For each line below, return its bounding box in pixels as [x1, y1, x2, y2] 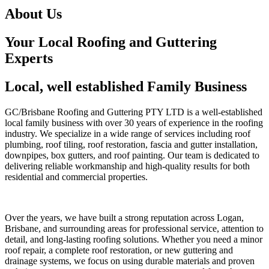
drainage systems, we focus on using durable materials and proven [5, 256, 255, 267]
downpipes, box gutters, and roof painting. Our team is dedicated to [5, 150, 259, 161]
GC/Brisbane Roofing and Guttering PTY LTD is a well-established [5, 107, 262, 118]
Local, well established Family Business [5, 79, 247, 95]
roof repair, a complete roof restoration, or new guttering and [5, 245, 233, 256]
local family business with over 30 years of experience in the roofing [5, 118, 263, 128]
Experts [5, 50, 53, 67]
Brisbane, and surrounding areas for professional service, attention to [5, 223, 264, 234]
